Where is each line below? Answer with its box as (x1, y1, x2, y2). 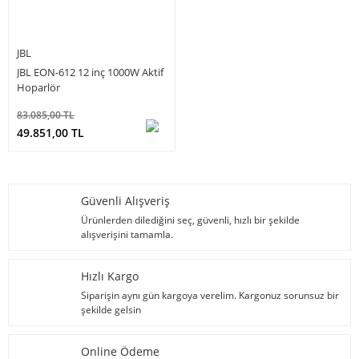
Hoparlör (17, 79, 60, 95)
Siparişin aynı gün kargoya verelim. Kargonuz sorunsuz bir (81, 288, 339, 302)
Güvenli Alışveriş (81, 192, 170, 208)
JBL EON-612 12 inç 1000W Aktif (17, 64, 163, 79)
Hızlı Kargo (81, 268, 139, 284)
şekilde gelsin (81, 302, 141, 317)
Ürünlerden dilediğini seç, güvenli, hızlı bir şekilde (81, 212, 300, 227)
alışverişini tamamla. (81, 227, 173, 241)
